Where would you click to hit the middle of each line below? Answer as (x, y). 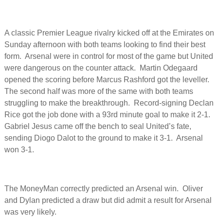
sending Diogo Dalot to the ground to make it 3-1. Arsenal (103, 138)
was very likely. (30, 212)
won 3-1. (19, 149)
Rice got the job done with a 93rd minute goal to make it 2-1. (108, 114)
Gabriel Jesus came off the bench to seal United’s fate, (98, 126)
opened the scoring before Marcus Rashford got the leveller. (108, 79)
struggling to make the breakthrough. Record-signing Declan (109, 103)
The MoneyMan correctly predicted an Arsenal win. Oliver (103, 188)
